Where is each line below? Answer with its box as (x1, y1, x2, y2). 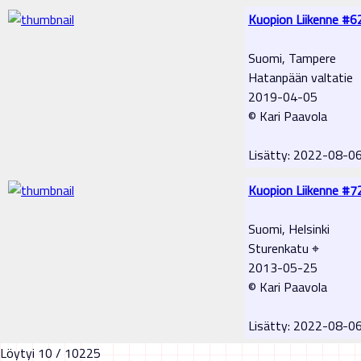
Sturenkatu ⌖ (248, 238, 319, 258)
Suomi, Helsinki (248, 218, 330, 239)
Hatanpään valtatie (248, 67, 353, 87)
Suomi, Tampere (248, 48, 336, 68)
